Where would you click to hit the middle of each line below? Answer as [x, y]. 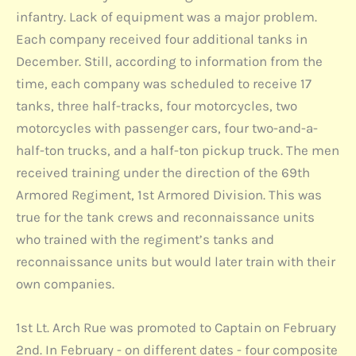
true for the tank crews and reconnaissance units [165, 217]
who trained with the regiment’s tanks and [145, 239]
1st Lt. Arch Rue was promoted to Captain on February [176, 328]
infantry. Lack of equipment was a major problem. [166, 16]
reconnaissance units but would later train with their [176, 261]
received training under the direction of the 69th [163, 172]
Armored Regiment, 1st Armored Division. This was [169, 194]
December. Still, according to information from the [169, 61]
